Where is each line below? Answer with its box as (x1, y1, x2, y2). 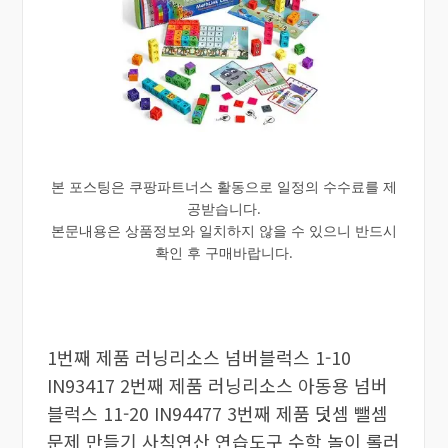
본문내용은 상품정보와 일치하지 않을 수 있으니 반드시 (50, 220, 397, 240)
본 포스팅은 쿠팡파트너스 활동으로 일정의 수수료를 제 (50, 176, 397, 196)
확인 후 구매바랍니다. (154, 242, 293, 262)
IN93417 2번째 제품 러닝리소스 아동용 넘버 (46, 371, 388, 398)
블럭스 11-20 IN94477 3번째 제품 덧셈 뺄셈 (46, 399, 388, 426)
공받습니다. (186, 198, 261, 218)
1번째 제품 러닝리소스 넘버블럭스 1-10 (46, 343, 351, 370)
